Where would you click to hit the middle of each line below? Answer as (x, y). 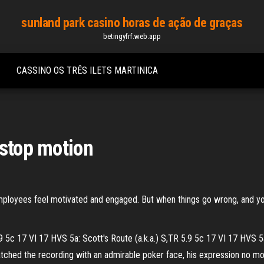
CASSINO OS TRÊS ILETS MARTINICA (87, 70)
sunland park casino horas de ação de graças (132, 23)
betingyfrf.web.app (132, 36)
